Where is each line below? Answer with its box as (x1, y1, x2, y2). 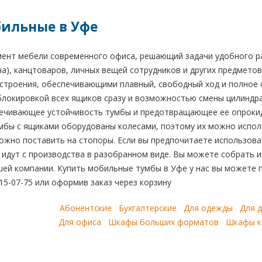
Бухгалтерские (119, 202, 177, 213)
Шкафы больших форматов (108, 216, 219, 227)
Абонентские (60, 202, 112, 213)
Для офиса (58, 216, 101, 227)
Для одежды (184, 202, 233, 213)
